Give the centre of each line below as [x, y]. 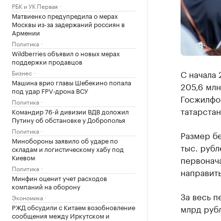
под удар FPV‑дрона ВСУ [50, 90]
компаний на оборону [46, 186]
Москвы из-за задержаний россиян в [68, 24]
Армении [26, 32]
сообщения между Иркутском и [61, 215]
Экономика [27, 197]
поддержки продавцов [47, 61]
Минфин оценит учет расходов [59, 178]
